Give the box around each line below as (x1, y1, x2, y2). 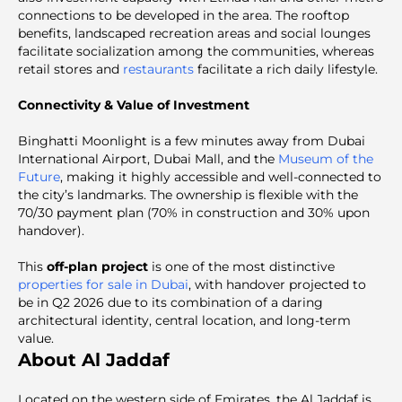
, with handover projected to (188, 276, 366, 293)
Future (18, 169, 60, 185)
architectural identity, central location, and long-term (18, 312, 351, 328)
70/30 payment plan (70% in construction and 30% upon (18, 205, 370, 221)
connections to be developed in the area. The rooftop (18, 7, 349, 23)
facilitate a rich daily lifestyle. (194, 61, 378, 77)
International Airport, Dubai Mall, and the (18, 151, 278, 167)
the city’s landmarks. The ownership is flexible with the (18, 187, 358, 203)
